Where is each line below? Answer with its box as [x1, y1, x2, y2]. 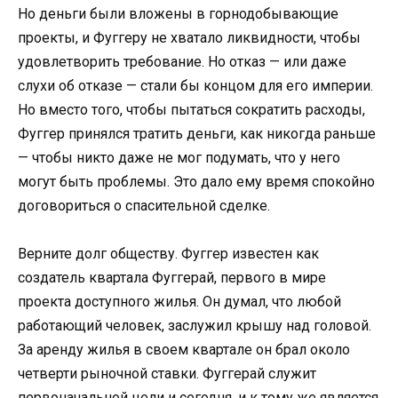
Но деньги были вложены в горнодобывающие [18, 5, 338, 23]
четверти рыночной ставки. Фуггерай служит [18, 365, 316, 383]
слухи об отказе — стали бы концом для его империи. [18, 77, 373, 95]
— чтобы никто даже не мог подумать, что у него [18, 149, 340, 167]
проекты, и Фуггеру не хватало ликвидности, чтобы [18, 29, 361, 47]
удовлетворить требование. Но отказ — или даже [18, 53, 346, 71]
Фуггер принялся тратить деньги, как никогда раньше [18, 125, 376, 143]
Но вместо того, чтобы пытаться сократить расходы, [18, 101, 365, 119]
